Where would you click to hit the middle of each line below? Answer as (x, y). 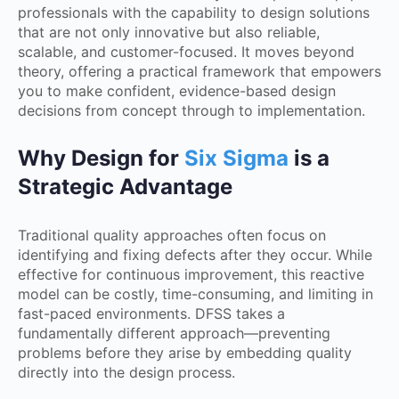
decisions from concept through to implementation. (191, 110)
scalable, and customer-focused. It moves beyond (186, 51)
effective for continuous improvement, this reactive (191, 274)
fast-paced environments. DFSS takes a (151, 313)
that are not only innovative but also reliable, (169, 32)
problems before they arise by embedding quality (185, 352)
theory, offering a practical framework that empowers (199, 71)
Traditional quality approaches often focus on (172, 235)
